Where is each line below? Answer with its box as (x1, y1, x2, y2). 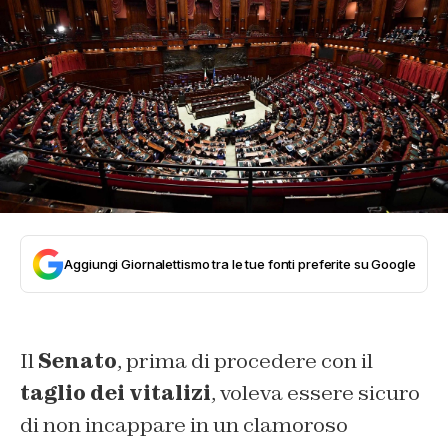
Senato (38, 347, 117, 374)
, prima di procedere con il (117, 347, 373, 374)
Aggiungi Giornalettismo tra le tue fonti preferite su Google (64, 255, 416, 272)
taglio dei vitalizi (20, 379, 211, 406)
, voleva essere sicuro (211, 379, 420, 406)
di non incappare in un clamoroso (20, 411, 348, 438)
